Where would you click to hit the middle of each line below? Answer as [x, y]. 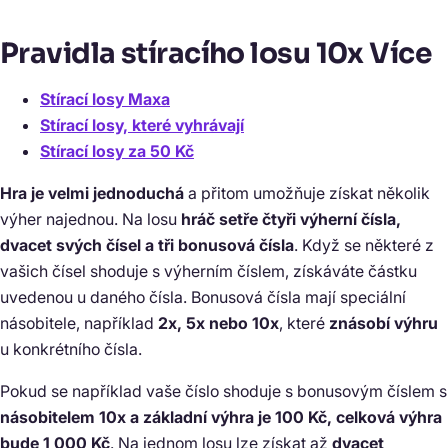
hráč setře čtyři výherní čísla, [291, 219]
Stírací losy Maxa [105, 99]
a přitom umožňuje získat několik [307, 193]
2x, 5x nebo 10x [218, 323]
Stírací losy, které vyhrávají [142, 125]
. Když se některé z [364, 245]
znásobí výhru [383, 323]
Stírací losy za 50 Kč [117, 151]
